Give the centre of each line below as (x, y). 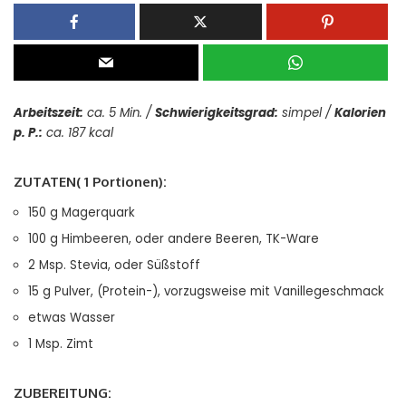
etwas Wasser (72, 318)
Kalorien (360, 113)
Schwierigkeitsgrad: (217, 113)
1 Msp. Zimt (61, 344)
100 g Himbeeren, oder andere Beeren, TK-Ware (174, 239)
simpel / (306, 113)
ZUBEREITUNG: (63, 393)
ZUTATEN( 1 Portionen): (90, 182)
